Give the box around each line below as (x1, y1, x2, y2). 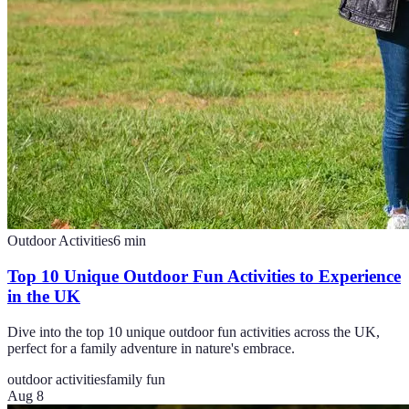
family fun (106, 371, 165, 387)
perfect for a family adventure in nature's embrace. (7, 340, 295, 356)
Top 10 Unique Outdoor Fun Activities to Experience (7, 267, 401, 287)
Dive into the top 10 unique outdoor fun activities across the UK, (7, 323, 380, 340)
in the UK (7, 287, 80, 307)
